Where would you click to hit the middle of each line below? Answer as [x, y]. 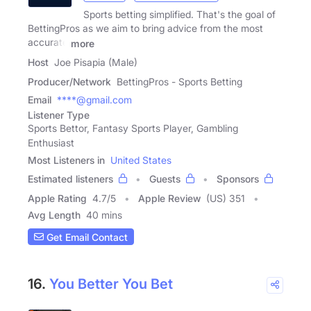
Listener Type [59, 115]
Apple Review [169, 199]
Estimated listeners [70, 179]
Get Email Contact [86, 237]
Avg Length [54, 215]
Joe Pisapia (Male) [96, 62]
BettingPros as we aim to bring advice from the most [145, 28]
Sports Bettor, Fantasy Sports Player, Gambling [133, 128]
